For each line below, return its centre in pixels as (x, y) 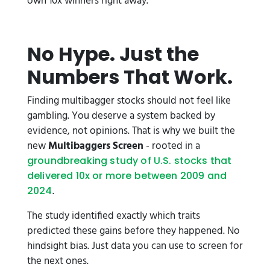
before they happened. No (181, 231)
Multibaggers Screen (96, 146)
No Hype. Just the (113, 54)
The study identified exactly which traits (114, 216)
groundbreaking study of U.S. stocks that (130, 161)
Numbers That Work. (130, 77)
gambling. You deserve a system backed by (121, 116)
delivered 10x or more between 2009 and (127, 176)
